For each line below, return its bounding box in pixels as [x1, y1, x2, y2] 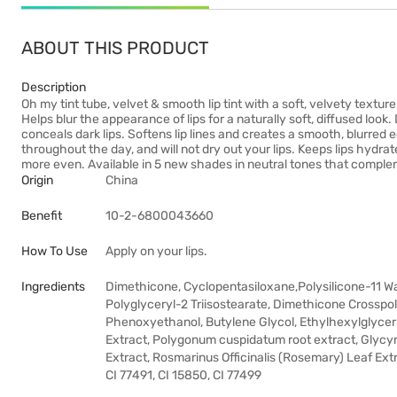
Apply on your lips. [105, 244, 207, 259]
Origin [21, 173, 53, 188]
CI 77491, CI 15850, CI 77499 [105, 368, 261, 383]
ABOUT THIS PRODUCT [21, 37, 209, 58]
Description [21, 80, 86, 95]
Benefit [21, 208, 62, 223]
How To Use [21, 244, 88, 259]
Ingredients [21, 279, 85, 294]
